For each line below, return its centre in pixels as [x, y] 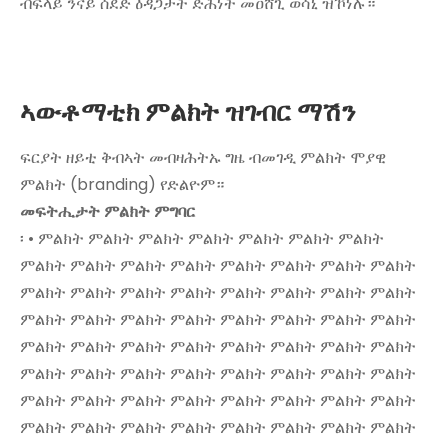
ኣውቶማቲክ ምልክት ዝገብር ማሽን [187, 112]
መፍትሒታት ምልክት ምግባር [107, 212]
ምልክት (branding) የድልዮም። [122, 185]
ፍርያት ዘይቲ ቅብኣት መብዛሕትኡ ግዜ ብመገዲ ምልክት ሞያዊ [203, 158]
